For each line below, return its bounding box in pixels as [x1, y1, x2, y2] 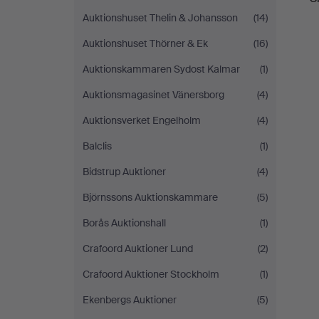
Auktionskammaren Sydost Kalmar [83, 63, 240, 75]
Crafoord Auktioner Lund [83, 242, 193, 255]
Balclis [83, 140, 112, 152]
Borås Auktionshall [83, 216, 166, 229]
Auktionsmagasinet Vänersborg [83, 88, 224, 101]
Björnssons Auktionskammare [83, 191, 218, 204]
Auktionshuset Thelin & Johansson [83, 11, 238, 24]
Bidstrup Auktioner [83, 165, 166, 178]
